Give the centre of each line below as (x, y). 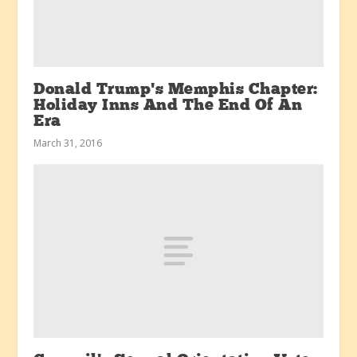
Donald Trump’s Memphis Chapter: (176, 90)
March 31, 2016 (68, 143)
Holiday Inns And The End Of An (168, 106)
